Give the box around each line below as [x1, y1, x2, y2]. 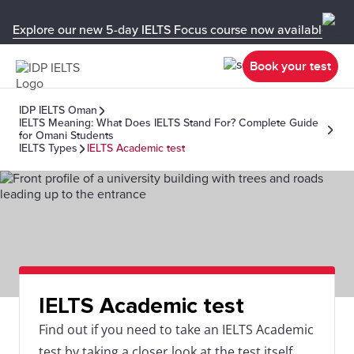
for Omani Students [19, 129, 114, 142]
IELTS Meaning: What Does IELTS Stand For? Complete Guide [19, 116, 318, 130]
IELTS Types [19, 141, 77, 155]
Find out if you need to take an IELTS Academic [39, 321, 314, 338]
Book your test [250, 58, 331, 74]
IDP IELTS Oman [19, 104, 97, 117]
